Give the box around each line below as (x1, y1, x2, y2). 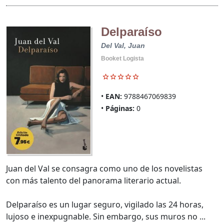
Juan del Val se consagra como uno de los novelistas (6, 162, 202, 174)
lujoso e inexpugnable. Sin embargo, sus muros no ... (6, 210, 205, 222)
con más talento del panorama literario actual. (6, 174, 181, 186)
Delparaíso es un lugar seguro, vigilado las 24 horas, (6, 198, 203, 210)
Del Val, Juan (100, 41, 145, 49)
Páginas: (105, 103, 134, 113)
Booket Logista (100, 54, 144, 62)
